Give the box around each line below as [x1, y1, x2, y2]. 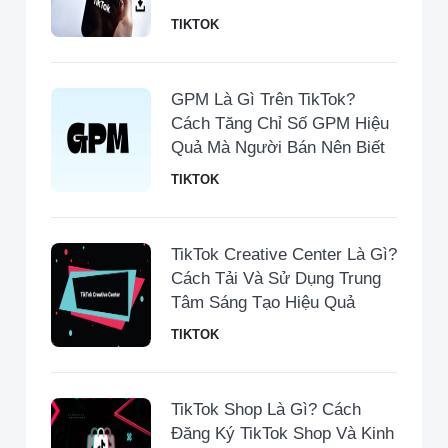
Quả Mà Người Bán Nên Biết [171, 138, 385, 158]
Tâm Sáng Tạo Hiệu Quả [171, 293, 355, 313]
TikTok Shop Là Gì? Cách [171, 400, 361, 420]
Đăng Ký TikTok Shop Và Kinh [171, 424, 394, 444]
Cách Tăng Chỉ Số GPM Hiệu [171, 114, 389, 134]
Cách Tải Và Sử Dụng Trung [171, 269, 381, 289]
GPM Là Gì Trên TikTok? [171, 90, 355, 110]
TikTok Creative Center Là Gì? [171, 245, 397, 265]
